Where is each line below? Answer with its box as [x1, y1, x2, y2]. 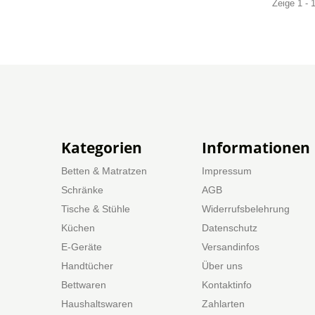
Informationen [202, 138, 310, 157]
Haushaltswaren [61, 298, 133, 309]
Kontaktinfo [202, 279, 252, 290]
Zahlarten [202, 298, 245, 309]
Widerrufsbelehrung [202, 203, 290, 214]
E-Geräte [61, 241, 102, 252]
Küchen [61, 222, 95, 233]
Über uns [202, 260, 243, 271]
